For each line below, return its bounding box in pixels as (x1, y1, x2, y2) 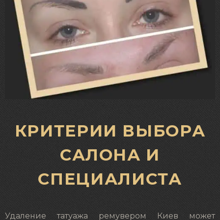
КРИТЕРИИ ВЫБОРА (14, 120, 206, 140)
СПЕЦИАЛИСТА (38, 168, 182, 189)
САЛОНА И (59, 144, 161, 165)
